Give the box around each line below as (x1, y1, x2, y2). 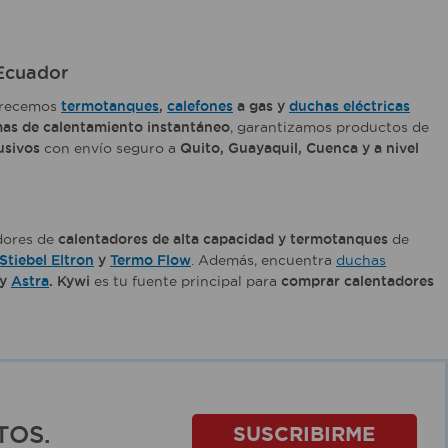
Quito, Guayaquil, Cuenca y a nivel (180, 140, 419, 157)
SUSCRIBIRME (233, 422, 375, 446)
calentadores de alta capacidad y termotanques (58, 231, 388, 248)
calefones (167, 98, 233, 115)
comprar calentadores (281, 273, 434, 290)
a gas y (233, 98, 289, 115)
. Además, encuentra (191, 252, 336, 269)
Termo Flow (110, 252, 191, 269)
